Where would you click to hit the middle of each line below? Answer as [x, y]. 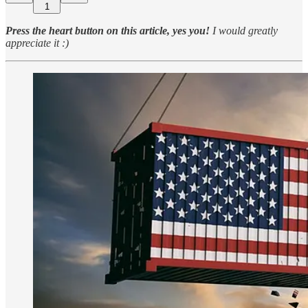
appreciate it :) [37, 43]
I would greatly [244, 30]
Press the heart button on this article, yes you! [108, 30]
